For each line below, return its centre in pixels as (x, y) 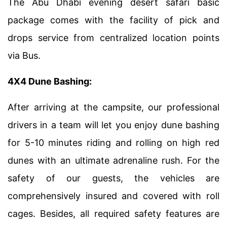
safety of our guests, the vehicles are (113, 178)
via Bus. (24, 55)
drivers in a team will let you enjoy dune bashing (113, 125)
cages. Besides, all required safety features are (113, 214)
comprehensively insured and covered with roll (113, 196)
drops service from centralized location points (113, 38)
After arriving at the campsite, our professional (113, 107)
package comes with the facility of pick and (113, 20)
